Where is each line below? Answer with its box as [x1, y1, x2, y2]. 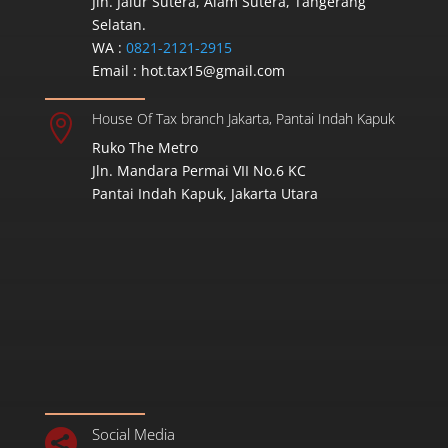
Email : [91, 61, 141, 81]
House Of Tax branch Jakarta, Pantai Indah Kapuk [91, 109, 395, 129]
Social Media [91, 424, 175, 445]
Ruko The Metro [91, 138, 198, 158]
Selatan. [91, 15, 146, 35]
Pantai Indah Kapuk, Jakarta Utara [91, 184, 318, 204]
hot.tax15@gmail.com [140, 61, 285, 81]
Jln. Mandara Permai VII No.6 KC [91, 161, 306, 181]
